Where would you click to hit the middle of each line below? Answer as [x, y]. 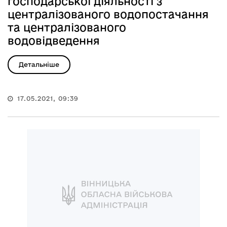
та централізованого [67, 27]
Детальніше [39, 64]
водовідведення [54, 40]
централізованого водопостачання [108, 14]
